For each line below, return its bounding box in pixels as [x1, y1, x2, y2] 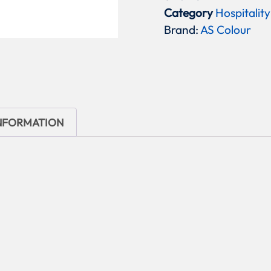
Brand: [164, 22, 201, 38]
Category [164, 5, 214, 21]
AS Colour [200, 22, 252, 38]
